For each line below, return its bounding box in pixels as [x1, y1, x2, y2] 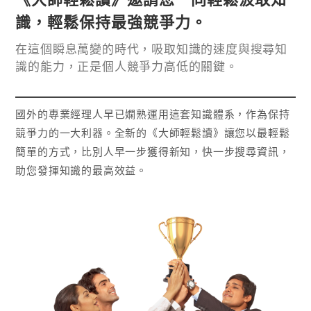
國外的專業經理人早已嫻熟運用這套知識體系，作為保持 [15, 108, 290, 121]
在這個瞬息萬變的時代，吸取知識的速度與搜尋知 [15, 43, 287, 57]
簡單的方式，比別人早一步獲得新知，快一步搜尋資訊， [15, 146, 290, 158]
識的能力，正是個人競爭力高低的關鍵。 [15, 60, 238, 74]
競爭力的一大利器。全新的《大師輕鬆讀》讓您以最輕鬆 [15, 127, 290, 140]
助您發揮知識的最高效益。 [15, 165, 147, 177]
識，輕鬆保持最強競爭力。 [15, 14, 208, 32]
